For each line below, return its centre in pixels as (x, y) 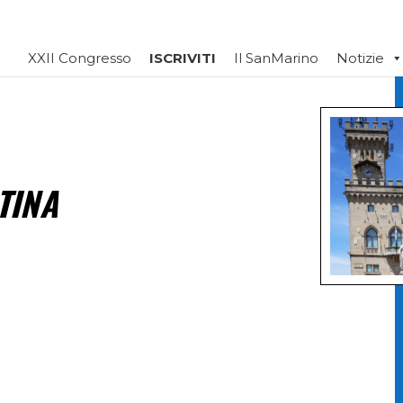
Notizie (360, 58)
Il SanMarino (276, 58)
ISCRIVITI (183, 58)
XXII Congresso (80, 58)
